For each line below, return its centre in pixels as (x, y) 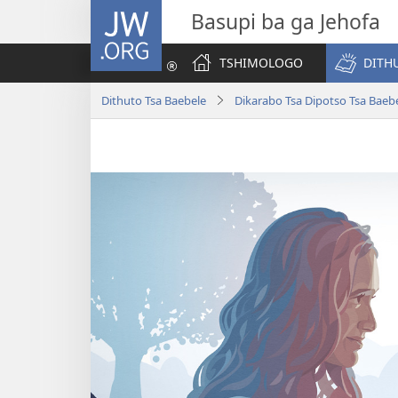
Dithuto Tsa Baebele (154, 100)
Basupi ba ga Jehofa (286, 21)
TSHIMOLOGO (261, 63)
